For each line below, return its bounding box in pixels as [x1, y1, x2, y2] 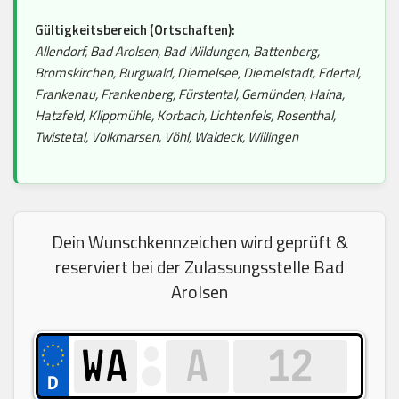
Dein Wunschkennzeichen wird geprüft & [51, 227, 348, 256]
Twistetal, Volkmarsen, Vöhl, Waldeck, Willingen [35, 126, 298, 147]
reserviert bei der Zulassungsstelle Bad [55, 252, 344, 281]
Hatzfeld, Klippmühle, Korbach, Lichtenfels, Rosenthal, [35, 104, 336, 126]
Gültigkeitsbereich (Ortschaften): [35, 19, 235, 40]
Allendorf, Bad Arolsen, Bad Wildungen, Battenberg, [35, 40, 320, 61]
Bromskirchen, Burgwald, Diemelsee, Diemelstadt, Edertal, [35, 61, 361, 83]
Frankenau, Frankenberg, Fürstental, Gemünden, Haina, [35, 83, 345, 104]
